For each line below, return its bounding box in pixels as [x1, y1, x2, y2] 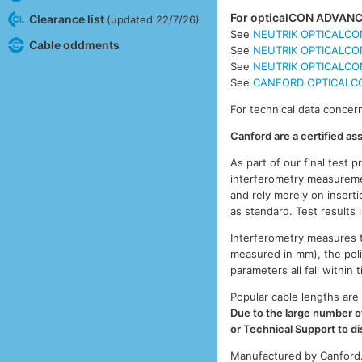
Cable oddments [28, 37, 120, 52]
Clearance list [28, 11, 107, 26]
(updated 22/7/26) [106, 12, 200, 26]
